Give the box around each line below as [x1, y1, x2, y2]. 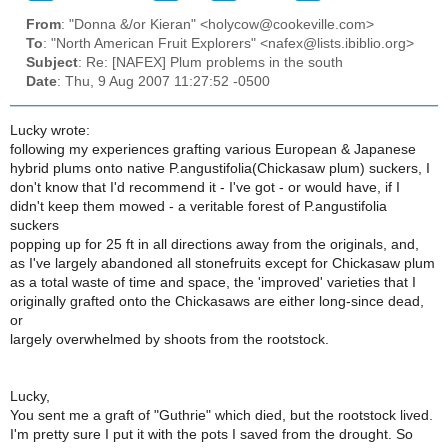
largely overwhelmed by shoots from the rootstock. [10, 331, 329, 347]
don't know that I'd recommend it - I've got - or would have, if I [10, 179, 400, 195]
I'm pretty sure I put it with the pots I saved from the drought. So [10, 426, 413, 442]
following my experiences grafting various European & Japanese [10, 141, 416, 157]
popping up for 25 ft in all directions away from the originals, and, [10, 236, 419, 252]
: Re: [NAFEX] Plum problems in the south [78, 55, 343, 71]
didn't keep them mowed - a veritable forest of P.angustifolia [10, 198, 387, 214]
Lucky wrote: [10, 122, 90, 138]
